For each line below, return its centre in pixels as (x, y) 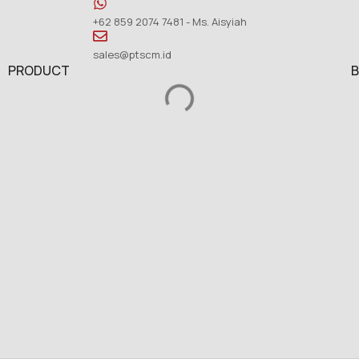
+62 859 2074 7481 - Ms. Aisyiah (169, 21)
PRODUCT (39, 70)
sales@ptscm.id (132, 54)
